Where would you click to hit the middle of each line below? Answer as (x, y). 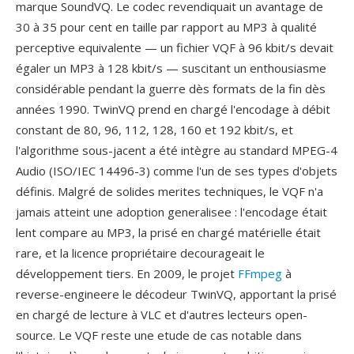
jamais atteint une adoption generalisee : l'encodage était (171, 212)
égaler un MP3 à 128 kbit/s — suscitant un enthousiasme (171, 68)
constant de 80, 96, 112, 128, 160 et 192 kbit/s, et (154, 130)
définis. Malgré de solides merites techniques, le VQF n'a (169, 191)
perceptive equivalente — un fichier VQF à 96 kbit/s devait (175, 47)
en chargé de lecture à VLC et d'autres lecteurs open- (162, 314)
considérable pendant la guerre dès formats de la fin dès (171, 88)
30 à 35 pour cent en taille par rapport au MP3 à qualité (166, 27)
